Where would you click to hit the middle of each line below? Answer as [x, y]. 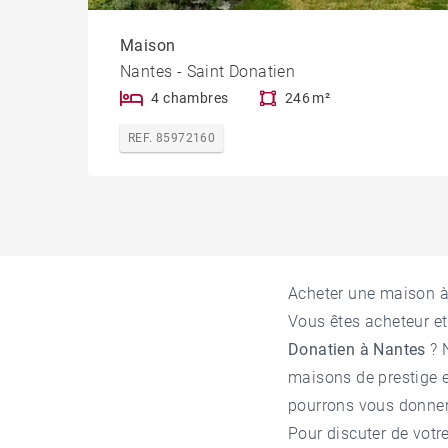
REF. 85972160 [172, 138]
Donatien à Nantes [357, 350]
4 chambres [190, 98]
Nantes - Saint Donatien [208, 72]
